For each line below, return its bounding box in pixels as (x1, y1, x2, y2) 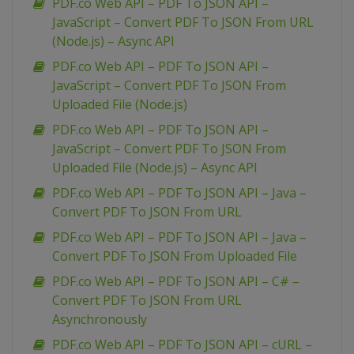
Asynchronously (52, 311, 147, 329)
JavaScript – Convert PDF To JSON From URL (52, 13, 314, 32)
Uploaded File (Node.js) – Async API (52, 159, 258, 177)
